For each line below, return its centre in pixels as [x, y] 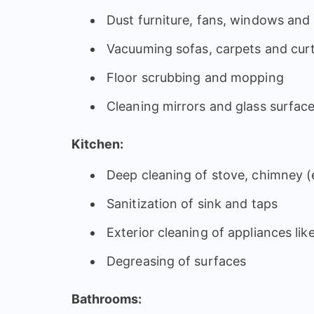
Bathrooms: [107, 299]
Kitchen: [97, 144]
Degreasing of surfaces [177, 261]
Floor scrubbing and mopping [195, 77]
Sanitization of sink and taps [192, 203]
